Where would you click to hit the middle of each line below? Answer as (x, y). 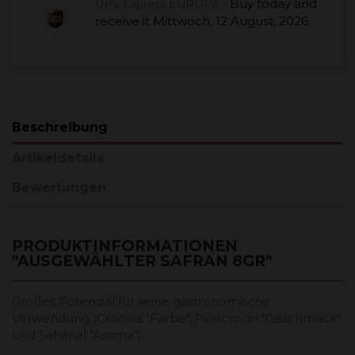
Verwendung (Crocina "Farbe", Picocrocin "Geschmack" (176, 318)
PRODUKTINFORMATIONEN (125, 246)
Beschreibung (60, 127)
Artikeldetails (58, 158)
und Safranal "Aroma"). (78, 334)
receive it (122, 21)
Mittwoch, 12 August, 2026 (231, 21)
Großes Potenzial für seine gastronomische (141, 301)
